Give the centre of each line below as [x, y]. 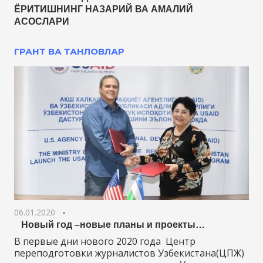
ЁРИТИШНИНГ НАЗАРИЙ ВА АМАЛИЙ [104, 9]
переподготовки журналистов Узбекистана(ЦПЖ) [129, 253]
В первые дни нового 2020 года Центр [105, 242]
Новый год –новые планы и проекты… [109, 225]
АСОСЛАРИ [42, 21]
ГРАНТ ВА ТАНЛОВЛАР [69, 51]
